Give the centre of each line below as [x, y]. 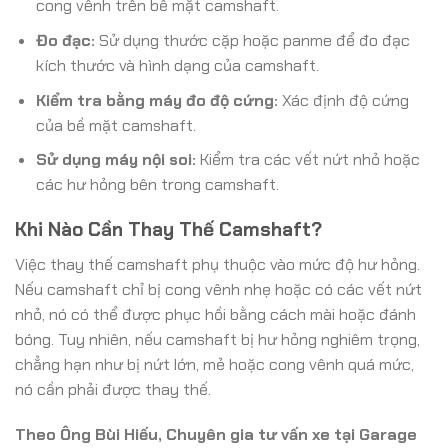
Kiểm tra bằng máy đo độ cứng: [156, 100]
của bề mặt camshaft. [115, 125]
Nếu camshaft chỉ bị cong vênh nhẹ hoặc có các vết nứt [218, 289]
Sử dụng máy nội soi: [115, 160]
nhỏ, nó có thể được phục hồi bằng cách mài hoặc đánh [215, 314]
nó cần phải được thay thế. [113, 389]
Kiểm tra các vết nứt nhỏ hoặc [307, 160]
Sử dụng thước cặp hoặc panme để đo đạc [252, 40]
